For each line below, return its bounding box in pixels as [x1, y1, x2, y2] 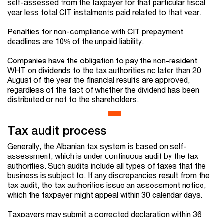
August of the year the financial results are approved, [7, 75, 190, 85]
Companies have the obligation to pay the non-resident [7, 56, 197, 65]
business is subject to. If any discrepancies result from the [7, 170, 210, 180]
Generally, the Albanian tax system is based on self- [7, 141, 186, 151]
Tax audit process [7, 124, 106, 138]
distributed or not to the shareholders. [7, 94, 139, 104]
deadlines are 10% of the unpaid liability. [7, 36, 144, 46]
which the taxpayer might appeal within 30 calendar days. [7, 190, 202, 200]
